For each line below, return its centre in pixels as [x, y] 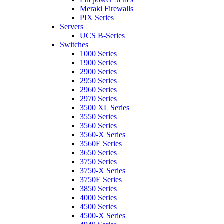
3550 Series [98, 117]
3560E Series [101, 144]
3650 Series [98, 153]
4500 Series [98, 207]
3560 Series [98, 126]
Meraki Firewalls [107, 9]
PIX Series [97, 18]
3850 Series [98, 189]
